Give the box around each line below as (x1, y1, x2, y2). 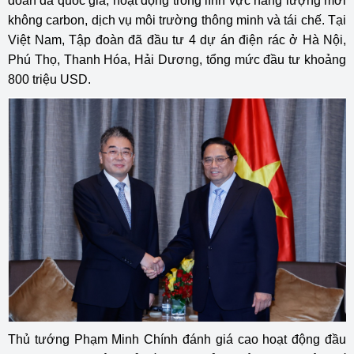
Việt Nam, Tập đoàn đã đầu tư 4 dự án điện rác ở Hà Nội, (8, 32, 346, 47)
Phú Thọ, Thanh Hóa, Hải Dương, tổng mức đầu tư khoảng (8, 52, 346, 66)
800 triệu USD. (8, 72, 91, 86)
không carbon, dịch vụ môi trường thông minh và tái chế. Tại (8, 13, 346, 27)
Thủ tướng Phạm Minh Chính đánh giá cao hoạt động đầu (8, 333, 346, 347)
